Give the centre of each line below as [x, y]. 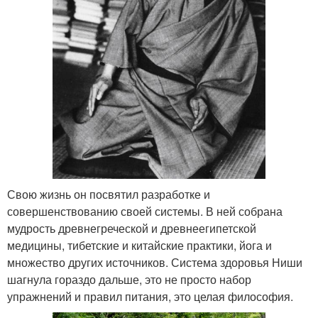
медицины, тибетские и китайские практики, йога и [139, 246]
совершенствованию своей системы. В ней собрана [145, 212]
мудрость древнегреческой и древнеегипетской [132, 229]
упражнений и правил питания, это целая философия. [150, 297]
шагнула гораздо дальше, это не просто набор [129, 280]
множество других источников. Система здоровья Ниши [155, 263]
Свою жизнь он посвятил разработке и [109, 194]
